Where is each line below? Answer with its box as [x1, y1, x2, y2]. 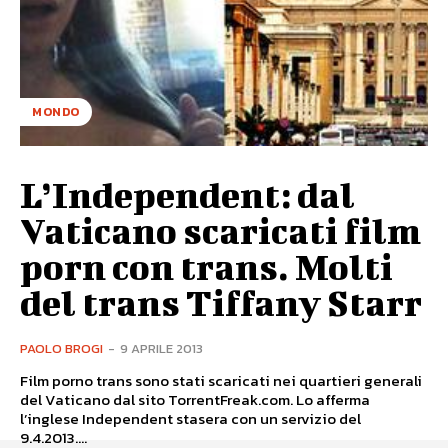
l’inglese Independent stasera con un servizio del [20, 406, 361, 430]
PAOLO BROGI [20, 338, 103, 358]
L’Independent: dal [20, 172, 355, 215]
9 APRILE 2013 [120, 338, 203, 358]
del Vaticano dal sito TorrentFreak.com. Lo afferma [20, 387, 370, 411]
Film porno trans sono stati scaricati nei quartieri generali [20, 368, 422, 392]
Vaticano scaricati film [20, 208, 421, 251]
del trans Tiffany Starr [20, 280, 422, 323]
